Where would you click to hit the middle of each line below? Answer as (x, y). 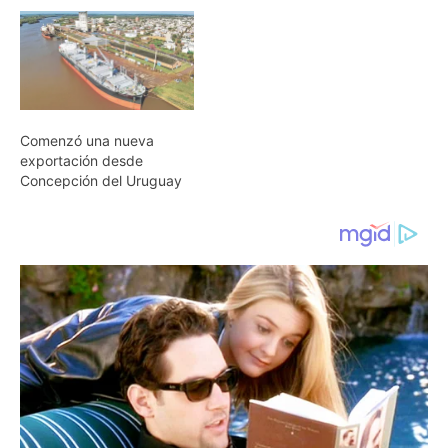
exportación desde (81, 161)
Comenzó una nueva (87, 141)
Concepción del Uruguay (101, 181)
